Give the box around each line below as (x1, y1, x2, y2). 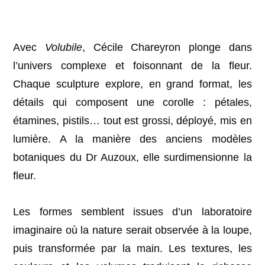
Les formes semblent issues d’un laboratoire (13, 206, 252, 218)
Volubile (45, 41, 83, 54)
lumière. (13, 133, 60, 146)
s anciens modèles (151, 133, 252, 146)
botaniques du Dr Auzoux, (13, 151, 144, 164)
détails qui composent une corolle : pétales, (13, 96, 252, 109)
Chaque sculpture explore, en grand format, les (13, 78, 252, 91)
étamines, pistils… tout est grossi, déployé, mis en (13, 115, 252, 127)
